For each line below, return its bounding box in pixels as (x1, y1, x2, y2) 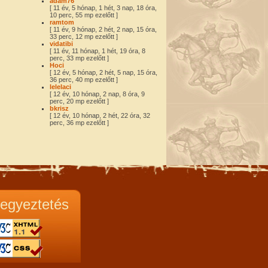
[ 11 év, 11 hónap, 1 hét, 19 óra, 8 (50, 47, 145, 54)
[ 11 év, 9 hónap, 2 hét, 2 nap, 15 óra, (50, 26, 157, 33)
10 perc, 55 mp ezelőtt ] (50, 11, 118, 19)
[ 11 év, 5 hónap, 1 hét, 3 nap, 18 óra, (50, 4, 157, 11)
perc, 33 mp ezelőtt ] (50, 54, 109, 62)
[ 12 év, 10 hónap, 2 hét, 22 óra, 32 (50, 112, 150, 119)
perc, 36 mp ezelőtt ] (50, 119, 109, 126)
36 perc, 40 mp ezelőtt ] (50, 76, 118, 83)
